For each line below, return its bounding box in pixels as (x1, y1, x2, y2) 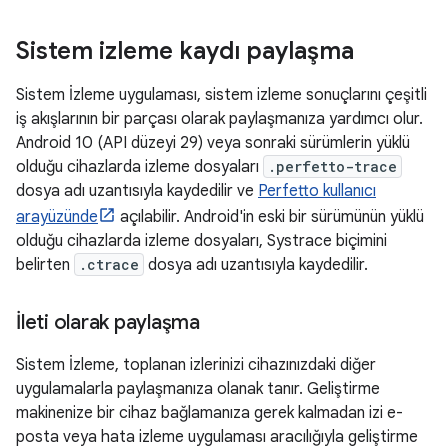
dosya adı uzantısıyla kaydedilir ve (16, 180, 258, 201)
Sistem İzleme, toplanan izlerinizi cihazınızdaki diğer (16, 354, 376, 375)
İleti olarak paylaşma (16, 309, 200, 335)
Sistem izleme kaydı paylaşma (16, 35, 354, 66)
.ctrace (79, 254, 139, 274)
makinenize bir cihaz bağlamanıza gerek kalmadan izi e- (16, 402, 403, 423)
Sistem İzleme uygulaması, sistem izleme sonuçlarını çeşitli (16, 84, 427, 105)
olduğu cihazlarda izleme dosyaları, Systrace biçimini (16, 230, 387, 251)
